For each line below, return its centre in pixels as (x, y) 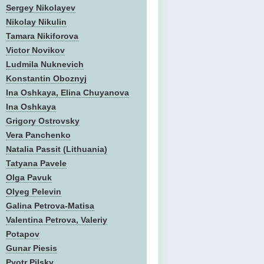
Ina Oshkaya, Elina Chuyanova (67, 93)
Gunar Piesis (32, 248)
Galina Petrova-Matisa (50, 206)
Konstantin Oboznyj (46, 78)
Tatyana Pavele (36, 163)
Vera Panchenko (38, 135)
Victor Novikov (35, 50)
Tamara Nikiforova (42, 36)
